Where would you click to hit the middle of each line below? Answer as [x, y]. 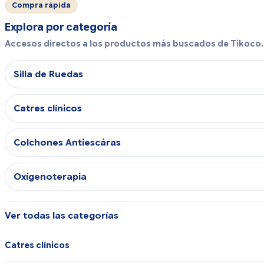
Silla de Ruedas [48, 75]
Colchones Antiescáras [67, 143]
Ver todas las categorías [62, 216]
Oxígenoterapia [50, 177]
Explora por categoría [61, 27]
